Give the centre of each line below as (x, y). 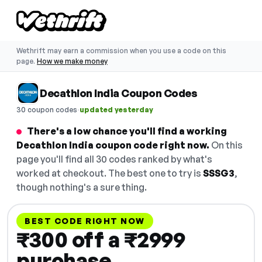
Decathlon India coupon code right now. (113, 145)
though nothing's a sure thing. (82, 187)
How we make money (72, 61)
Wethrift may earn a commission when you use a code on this (121, 51)
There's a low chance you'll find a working (127, 131)
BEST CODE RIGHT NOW (85, 221)
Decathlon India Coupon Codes (118, 93)
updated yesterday (116, 109)
